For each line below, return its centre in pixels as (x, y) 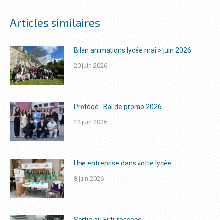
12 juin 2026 (90, 122)
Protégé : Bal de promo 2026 (118, 106)
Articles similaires (55, 22)
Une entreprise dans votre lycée (123, 163)
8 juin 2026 (89, 178)
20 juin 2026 (90, 65)
